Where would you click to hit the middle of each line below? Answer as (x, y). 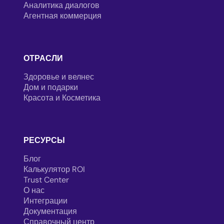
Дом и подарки (51, 87)
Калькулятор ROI (54, 169)
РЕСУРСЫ (44, 140)
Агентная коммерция (62, 15)
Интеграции (45, 200)
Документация (50, 211)
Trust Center (46, 179)
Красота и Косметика (62, 97)
